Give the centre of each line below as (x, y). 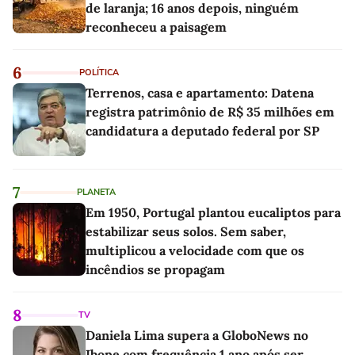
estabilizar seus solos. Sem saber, (186, 231)
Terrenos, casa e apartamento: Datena (200, 92)
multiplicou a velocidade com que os (195, 250)
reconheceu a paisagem (156, 27)
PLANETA (96, 192)
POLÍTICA (99, 72)
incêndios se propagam (155, 269)
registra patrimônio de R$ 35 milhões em (210, 111)
